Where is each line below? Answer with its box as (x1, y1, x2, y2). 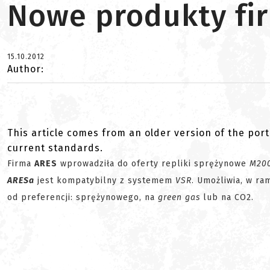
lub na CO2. (200, 192, 257, 202)
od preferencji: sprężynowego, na (7, 192, 158, 202)
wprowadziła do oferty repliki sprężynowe (57, 159, 250, 169)
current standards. (7, 142, 103, 154)
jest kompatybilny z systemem (34, 175, 172, 186)
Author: (7, 63, 44, 75)
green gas (158, 192, 200, 202)
